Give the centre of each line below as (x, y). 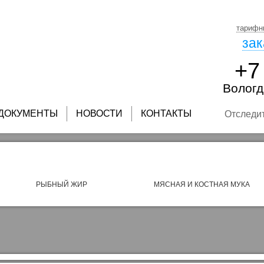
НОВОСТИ (99, 113)
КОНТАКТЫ (166, 113)
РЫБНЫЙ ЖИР (62, 184)
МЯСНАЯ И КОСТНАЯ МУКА (202, 184)
